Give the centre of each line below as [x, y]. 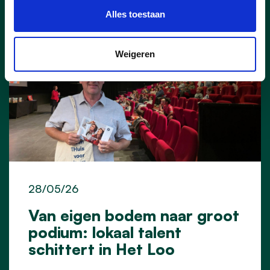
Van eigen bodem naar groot [134, 215]
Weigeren [135, 54]
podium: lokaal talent [105, 232]
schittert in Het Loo [102, 249]
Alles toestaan [135, 14]
